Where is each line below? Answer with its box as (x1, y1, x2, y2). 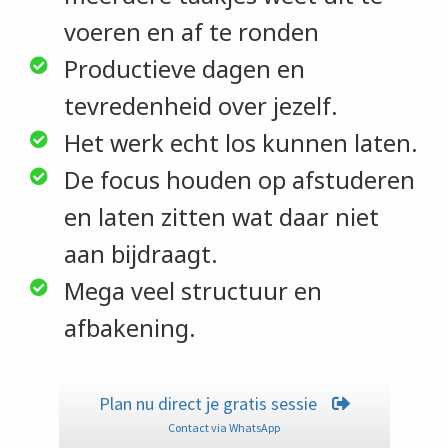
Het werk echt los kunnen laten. (63, 126, 418, 159)
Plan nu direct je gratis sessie (98, 391, 321, 415)
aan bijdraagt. (63, 237, 218, 270)
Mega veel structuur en (63, 274, 322, 307)
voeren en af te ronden (63, 15, 319, 48)
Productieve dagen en (63, 52, 305, 85)
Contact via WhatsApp (168, 419, 280, 435)
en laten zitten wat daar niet (63, 200, 379, 233)
